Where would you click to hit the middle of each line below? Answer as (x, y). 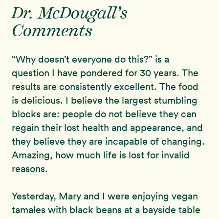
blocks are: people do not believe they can (104, 114)
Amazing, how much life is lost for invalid (101, 155)
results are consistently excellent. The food (105, 87)
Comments (52, 32)
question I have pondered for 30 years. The (105, 73)
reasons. (30, 169)
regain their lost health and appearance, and (107, 128)
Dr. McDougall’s (70, 14)
